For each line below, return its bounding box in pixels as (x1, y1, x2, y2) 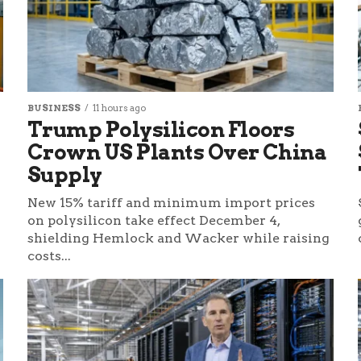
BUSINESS (27, 102, 81, 114)
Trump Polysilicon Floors (27, 117, 295, 143)
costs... (27, 248, 71, 264)
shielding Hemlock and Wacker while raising (27, 230, 330, 247)
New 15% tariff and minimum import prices (27, 195, 315, 211)
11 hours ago (92, 102, 146, 114)
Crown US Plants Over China (27, 139, 327, 165)
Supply (27, 162, 102, 188)
